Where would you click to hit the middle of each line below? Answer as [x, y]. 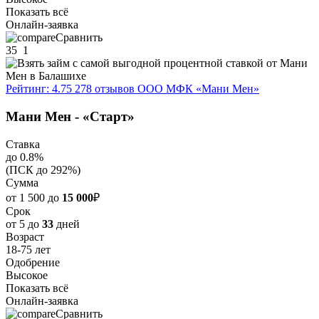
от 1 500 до [34, 197]
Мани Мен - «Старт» [70, 117]
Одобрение [33, 262]
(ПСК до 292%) [43, 169]
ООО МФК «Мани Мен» [198, 89]
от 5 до [24, 224]
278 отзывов [105, 89]
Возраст [25, 236]
